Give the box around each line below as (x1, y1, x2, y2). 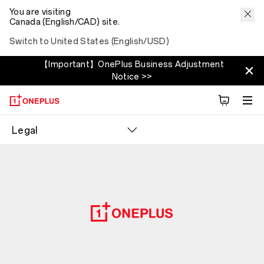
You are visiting (9, 7, 71, 17)
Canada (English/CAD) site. (9, 17, 120, 27)
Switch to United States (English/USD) (9, 37, 169, 47)
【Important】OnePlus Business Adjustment (39, 60, 225, 70)
